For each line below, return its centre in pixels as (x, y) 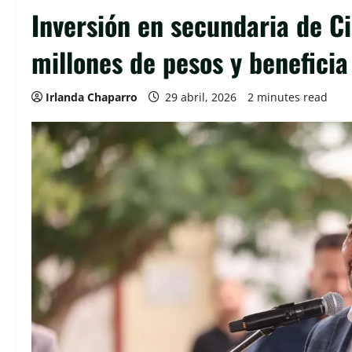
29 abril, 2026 (201, 97)
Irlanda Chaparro (92, 97)
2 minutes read (288, 97)
